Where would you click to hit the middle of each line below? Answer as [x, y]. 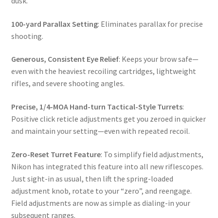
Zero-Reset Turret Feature [56, 154]
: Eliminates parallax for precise [150, 24]
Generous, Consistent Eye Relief [65, 59]
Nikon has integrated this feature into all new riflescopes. [107, 166]
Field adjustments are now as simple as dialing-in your [100, 203]
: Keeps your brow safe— [158, 59]
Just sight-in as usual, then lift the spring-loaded [92, 178]
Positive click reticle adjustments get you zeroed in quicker [108, 118]
